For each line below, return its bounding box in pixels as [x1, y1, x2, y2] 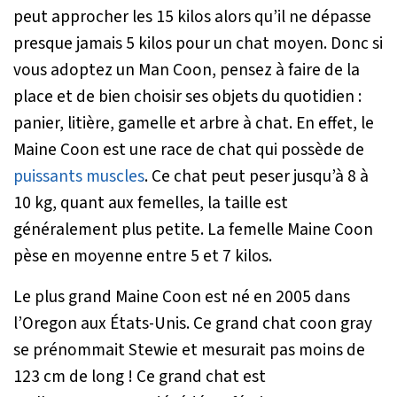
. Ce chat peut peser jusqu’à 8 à [144, 163, 369, 189]
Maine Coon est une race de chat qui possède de [13, 136, 364, 162]
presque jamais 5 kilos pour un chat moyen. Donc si [13, 30, 383, 56]
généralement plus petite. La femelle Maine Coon [13, 216, 373, 242]
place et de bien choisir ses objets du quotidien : [13, 83, 362, 109]
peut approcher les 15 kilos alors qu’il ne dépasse [13, 4, 371, 29]
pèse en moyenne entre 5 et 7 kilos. [13, 243, 272, 269]
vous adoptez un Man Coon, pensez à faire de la [13, 57, 360, 82]
